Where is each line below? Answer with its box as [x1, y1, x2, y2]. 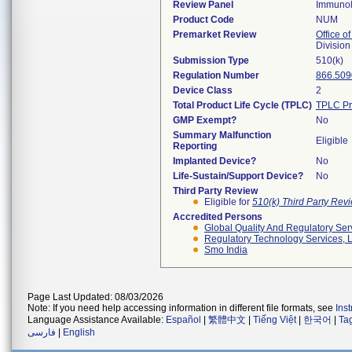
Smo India [204, 244, 247, 255]
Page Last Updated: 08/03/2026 [27, 291, 163, 302]
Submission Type [173, 55, 249, 66]
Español [166, 314, 201, 325]
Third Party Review [173, 185, 258, 196]
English [63, 327, 95, 338]
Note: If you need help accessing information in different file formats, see [27, 302, 335, 313]
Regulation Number [173, 70, 259, 81]
